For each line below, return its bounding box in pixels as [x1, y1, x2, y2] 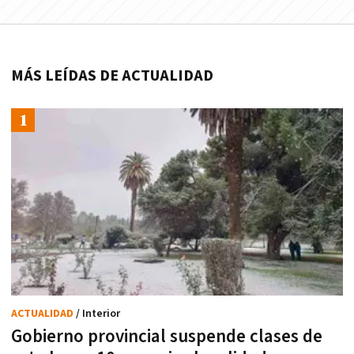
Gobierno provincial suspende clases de [11, 324, 322, 348]
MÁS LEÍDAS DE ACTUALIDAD [11, 66, 213, 87]
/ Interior [76, 306, 120, 321]
